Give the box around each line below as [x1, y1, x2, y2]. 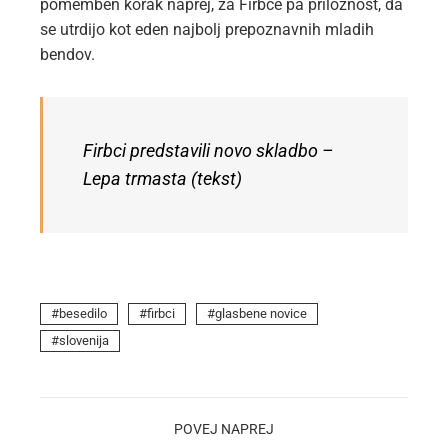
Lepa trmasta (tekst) [83, 169, 242, 190]
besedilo [59, 306, 107, 322]
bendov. [40, 45, 95, 65]
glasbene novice [215, 306, 307, 322]
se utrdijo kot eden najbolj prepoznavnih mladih [40, 20, 374, 40]
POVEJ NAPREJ [174, 421, 274, 439]
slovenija [59, 333, 109, 349]
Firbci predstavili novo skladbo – [83, 141, 334, 162]
